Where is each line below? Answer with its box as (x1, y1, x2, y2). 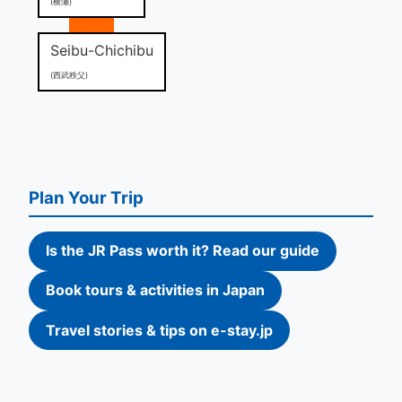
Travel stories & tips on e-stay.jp (46, 320, 274, 339)
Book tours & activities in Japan (46, 281, 266, 300)
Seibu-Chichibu (50, 40, 153, 59)
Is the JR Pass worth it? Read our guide (46, 241, 320, 260)
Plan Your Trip (29, 187, 144, 208)
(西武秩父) (50, 69, 88, 80)
